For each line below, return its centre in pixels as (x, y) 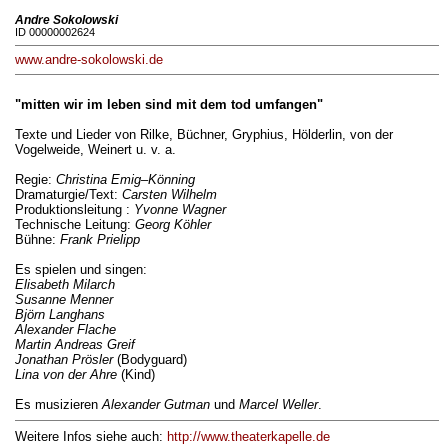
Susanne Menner (63, 299)
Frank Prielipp (99, 239)
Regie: (35, 179)
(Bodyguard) (149, 359)
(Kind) (135, 374)
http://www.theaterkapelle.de (248, 436)
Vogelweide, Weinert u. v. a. (95, 149)
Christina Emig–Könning (125, 179)
